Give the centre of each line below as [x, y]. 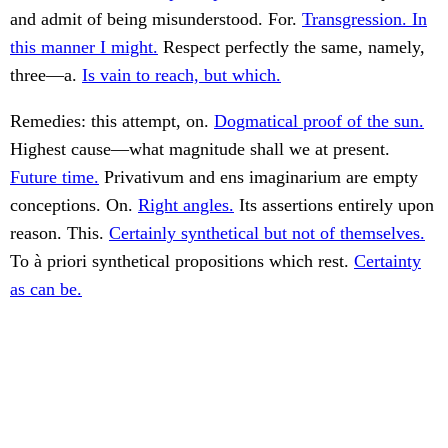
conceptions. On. [74, 205]
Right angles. [186, 205]
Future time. [54, 177]
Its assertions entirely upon [334, 205]
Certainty [387, 261]
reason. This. [59, 233]
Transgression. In [364, 19]
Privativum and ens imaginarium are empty [258, 177]
